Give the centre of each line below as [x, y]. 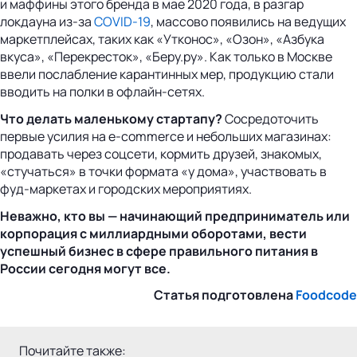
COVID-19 [122, 22]
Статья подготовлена [225, 295]
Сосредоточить [272, 119]
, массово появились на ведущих [248, 22]
